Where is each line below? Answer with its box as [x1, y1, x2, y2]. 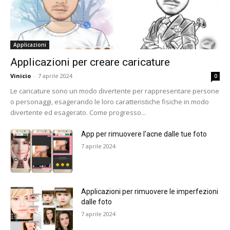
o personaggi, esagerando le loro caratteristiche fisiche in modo [10, 97, 209, 107]
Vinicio [10, 72, 31, 80]
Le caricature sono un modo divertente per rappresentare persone [10, 86, 219, 96]
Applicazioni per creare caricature [10, 56, 170, 69]
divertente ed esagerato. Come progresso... [10, 108, 146, 118]
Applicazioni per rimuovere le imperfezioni [81, 187, 219, 196]
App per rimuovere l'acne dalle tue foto [81, 130, 207, 139]
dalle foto [81, 198, 112, 206]
